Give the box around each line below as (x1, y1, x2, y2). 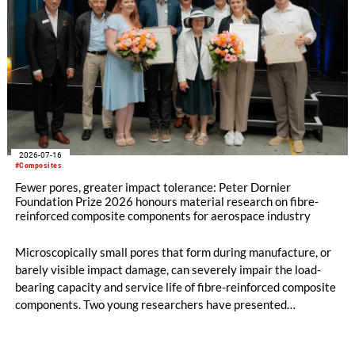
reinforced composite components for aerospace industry (14, 208, 311, 223)
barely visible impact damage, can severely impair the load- (14, 262, 321, 277)
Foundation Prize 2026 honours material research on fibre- (14, 194, 319, 209)
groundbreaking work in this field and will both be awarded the (14, 315, 336, 330)
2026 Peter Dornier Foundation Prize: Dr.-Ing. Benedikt (14, 332, 300, 347)
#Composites (14, 160, 63, 170)
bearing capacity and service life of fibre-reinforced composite (14, 280, 336, 295)
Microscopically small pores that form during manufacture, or (14, 245, 331, 260)
